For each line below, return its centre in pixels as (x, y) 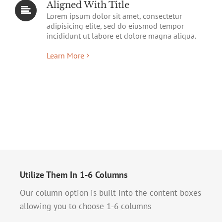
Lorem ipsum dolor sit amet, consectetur (114, 16)
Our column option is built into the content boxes (111, 193)
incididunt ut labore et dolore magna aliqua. (121, 35)
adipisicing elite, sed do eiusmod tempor (115, 26)
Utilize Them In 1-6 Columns (74, 174)
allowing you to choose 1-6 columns (85, 206)
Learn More (65, 55)
